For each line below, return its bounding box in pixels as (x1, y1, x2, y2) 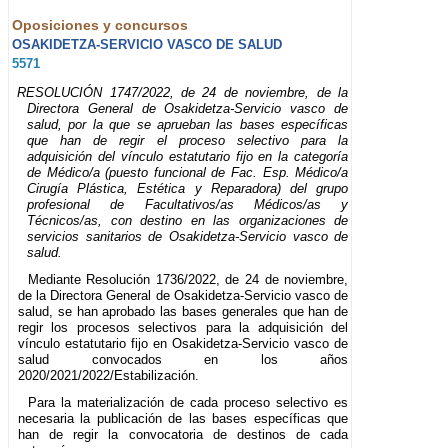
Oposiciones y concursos (12, 16, 188, 33)
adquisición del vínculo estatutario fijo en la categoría (27, 149, 349, 165)
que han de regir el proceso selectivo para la (27, 133, 349, 149)
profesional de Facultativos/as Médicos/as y (27, 197, 349, 213)
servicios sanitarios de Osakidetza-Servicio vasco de (27, 229, 349, 245)
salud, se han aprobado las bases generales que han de (18, 304, 349, 320)
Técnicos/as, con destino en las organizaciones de (27, 213, 349, 229)
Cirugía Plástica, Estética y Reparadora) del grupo (27, 181, 349, 197)
